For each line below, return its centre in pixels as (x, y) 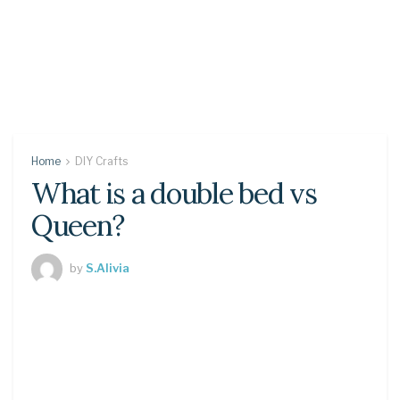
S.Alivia (108, 267)
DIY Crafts (101, 161)
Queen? (78, 225)
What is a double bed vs (174, 193)
